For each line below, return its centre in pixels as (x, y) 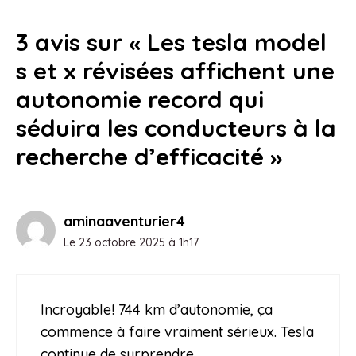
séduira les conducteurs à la (176, 128)
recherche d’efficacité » (149, 156)
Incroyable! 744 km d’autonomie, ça (157, 309)
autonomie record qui (140, 99)
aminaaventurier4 (124, 221)
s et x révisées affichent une (175, 70)
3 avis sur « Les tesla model (171, 42)
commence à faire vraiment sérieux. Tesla (177, 331)
